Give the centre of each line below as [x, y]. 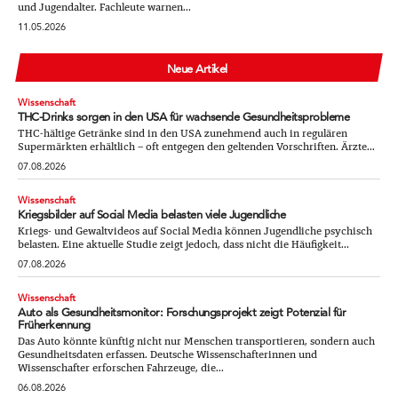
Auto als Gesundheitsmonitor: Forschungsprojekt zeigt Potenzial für [182, 312]
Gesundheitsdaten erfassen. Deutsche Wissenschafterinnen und [167, 355]
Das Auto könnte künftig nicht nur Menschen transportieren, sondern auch [196, 342]
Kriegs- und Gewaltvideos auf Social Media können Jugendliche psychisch [195, 231]
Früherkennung [54, 325]
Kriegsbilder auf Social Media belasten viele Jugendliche [151, 215]
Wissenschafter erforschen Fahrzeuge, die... [121, 368]
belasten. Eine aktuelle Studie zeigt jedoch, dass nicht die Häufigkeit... [183, 245]
